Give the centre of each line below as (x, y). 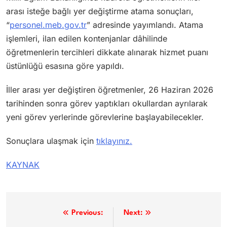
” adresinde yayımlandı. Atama (145, 25)
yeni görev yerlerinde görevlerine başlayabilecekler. (105, 117)
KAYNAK (23, 164)
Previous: (87, 213)
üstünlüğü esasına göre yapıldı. (65, 66)
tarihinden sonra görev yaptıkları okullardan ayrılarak (107, 103)
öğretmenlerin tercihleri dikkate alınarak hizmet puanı (107, 52)
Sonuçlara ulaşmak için (51, 141)
